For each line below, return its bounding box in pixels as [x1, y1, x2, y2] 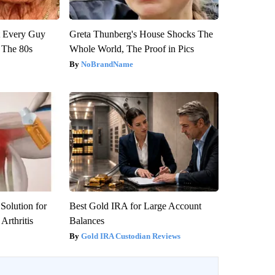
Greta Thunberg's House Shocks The [69, 28, 213, 39]
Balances [69, 215, 104, 226]
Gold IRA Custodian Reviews [80, 231, 180, 241]
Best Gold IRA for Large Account [69, 200, 201, 211]
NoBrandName [80, 59, 133, 69]
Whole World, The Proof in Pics [69, 43, 194, 54]
